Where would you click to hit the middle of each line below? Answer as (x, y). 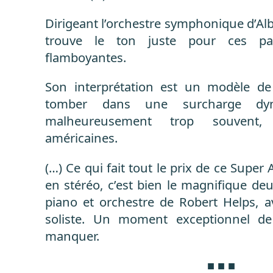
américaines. (81, 138)
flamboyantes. (86, 58)
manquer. (72, 236)
